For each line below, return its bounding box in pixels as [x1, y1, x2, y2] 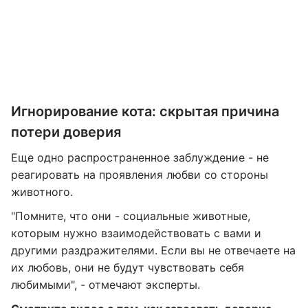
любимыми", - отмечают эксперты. [11, 278, 200, 291]
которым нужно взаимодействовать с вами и [11, 226, 261, 240]
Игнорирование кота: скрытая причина [11, 103, 279, 120]
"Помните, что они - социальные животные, [11, 209, 250, 223]
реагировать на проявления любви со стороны [11, 168, 268, 181]
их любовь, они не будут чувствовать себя [11, 261, 244, 274]
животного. [11, 185, 73, 199]
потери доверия [11, 124, 121, 140]
